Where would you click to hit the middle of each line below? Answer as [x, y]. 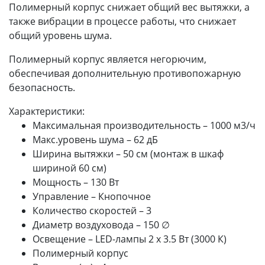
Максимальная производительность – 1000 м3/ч [144, 125]
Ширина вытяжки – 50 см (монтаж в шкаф [128, 153]
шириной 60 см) [70, 168]
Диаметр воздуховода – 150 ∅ [101, 224]
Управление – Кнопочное [92, 196]
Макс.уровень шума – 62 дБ [95, 139]
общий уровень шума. [60, 35]
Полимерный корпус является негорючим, [108, 59]
